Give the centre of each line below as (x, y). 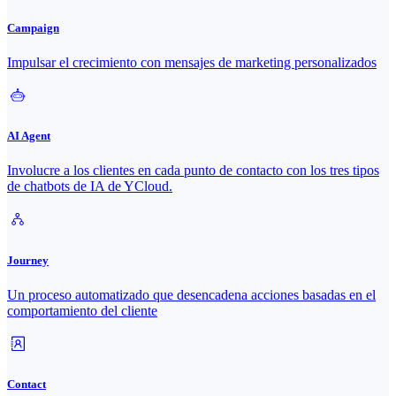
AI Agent (29, 136)
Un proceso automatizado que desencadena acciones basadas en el (191, 294)
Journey (28, 260)
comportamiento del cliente (82, 310)
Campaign (33, 27)
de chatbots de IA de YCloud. (90, 187)
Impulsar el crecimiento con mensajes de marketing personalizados (192, 63)
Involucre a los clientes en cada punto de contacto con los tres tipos (193, 171)
